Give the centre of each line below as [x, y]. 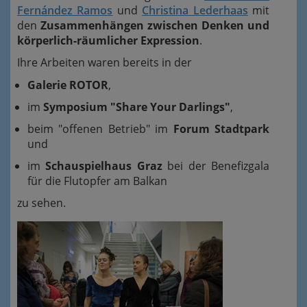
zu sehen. [41, 202]
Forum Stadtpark [221, 128]
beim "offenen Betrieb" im [100, 128]
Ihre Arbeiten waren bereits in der [105, 62]
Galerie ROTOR [68, 85]
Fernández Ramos [65, 10]
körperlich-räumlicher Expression [108, 40]
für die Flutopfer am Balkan [97, 181]
